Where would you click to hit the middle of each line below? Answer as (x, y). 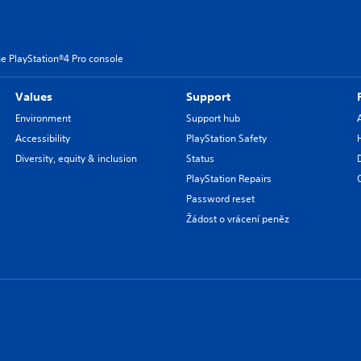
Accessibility (42, 138)
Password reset (220, 199)
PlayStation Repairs (228, 178)
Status (200, 158)
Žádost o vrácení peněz (237, 219)
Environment (43, 118)
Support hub (213, 118)
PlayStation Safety (226, 138)
